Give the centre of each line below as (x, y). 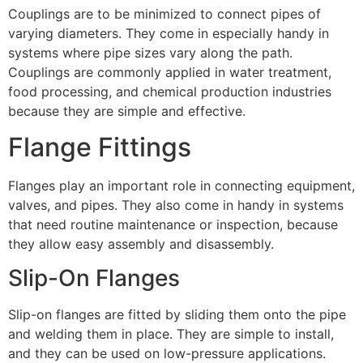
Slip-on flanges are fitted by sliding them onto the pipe (177, 315)
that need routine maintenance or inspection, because (173, 225)
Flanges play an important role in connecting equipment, (181, 186)
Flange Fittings (100, 147)
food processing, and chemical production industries (170, 91)
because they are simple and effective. (127, 111)
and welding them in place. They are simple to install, (171, 334)
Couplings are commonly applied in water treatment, (170, 72)
